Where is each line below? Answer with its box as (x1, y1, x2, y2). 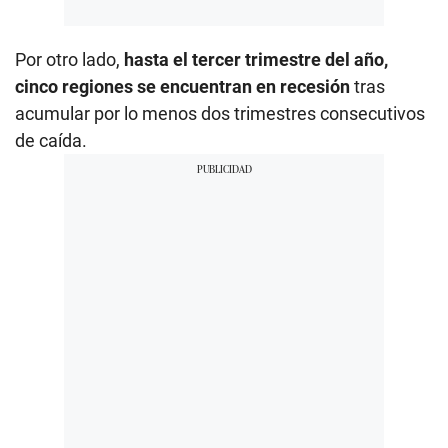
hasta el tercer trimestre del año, (124, 48, 388, 70)
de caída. (15, 129, 87, 151)
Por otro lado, (15, 48, 124, 70)
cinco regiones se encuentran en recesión (15, 75, 350, 97)
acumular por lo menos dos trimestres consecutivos (15, 102, 425, 124)
